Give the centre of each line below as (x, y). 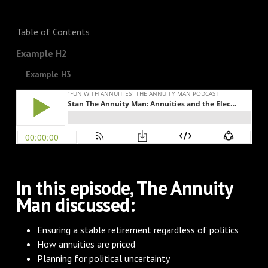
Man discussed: (75, 204)
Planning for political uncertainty (104, 258)
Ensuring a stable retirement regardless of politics (138, 229)
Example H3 (48, 74)
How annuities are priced (86, 244)
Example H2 (41, 53)
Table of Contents (53, 31)
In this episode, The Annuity (124, 188)
